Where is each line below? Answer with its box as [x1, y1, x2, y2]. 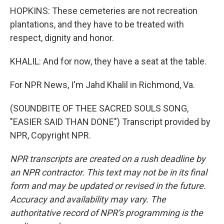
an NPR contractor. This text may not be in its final [10, 167, 207, 177]
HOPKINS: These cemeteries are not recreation [10, 5, 197, 16]
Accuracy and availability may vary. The [10, 194, 166, 204]
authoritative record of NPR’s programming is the [10, 207, 203, 218]
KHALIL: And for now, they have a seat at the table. [10, 56, 206, 66]
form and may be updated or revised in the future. [10, 180, 206, 191]
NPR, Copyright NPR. [10, 130, 91, 140]
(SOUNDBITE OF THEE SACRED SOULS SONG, [10, 103, 188, 113]
